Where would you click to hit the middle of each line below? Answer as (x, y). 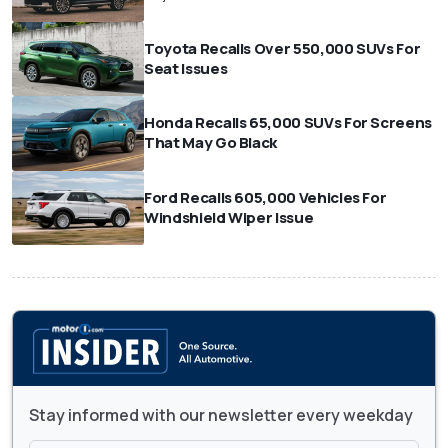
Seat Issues (186, 69)
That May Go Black (211, 143)
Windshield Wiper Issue (229, 217)
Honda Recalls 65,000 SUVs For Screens (288, 123)
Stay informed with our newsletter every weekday (221, 414)
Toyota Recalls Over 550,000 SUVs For (282, 49)
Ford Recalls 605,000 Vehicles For (265, 197)
